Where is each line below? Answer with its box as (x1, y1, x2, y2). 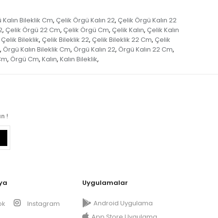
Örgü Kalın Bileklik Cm (3, 45, 71, 54)
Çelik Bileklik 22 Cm (91, 35, 152, 45)
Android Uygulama (93, 199, 153, 208)
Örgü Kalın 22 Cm (118, 45, 173, 54)
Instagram (26, 199, 60, 209)
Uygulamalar (82, 178, 128, 188)
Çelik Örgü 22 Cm (5, 25, 60, 35)
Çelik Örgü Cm (63, 25, 109, 35)
